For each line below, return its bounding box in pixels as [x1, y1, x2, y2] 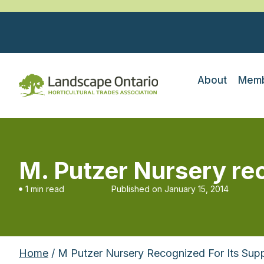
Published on [111, 184, 162, 194]
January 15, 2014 [164, 184, 229, 194]
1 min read [25, 184, 64, 194]
